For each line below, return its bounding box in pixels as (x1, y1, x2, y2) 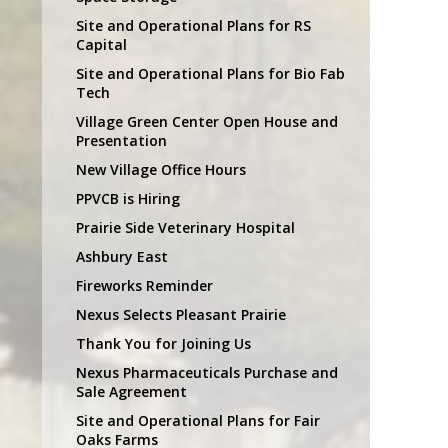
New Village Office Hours (76, 159, 246, 179)
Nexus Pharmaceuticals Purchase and (76, 362, 338, 382)
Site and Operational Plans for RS (76, 15, 311, 35)
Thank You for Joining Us (76, 333, 251, 353)
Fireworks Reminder (76, 275, 213, 295)
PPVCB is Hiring (76, 188, 180, 208)
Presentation (76, 130, 167, 150)
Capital (76, 34, 127, 54)
